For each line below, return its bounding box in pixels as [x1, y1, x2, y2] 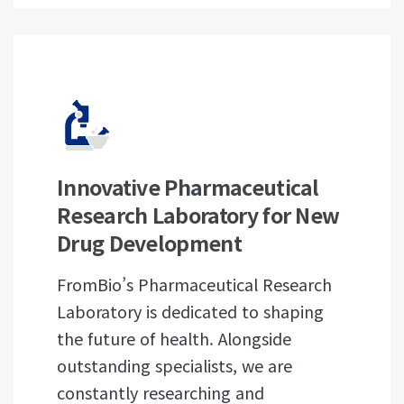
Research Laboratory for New [57, 199, 340, 230]
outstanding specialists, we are [57, 353, 292, 377]
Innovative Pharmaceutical [57, 171, 319, 202]
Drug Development [57, 227, 242, 258]
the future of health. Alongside [57, 326, 291, 350]
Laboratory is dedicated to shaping [57, 299, 324, 323]
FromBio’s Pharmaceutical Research [57, 272, 332, 296]
